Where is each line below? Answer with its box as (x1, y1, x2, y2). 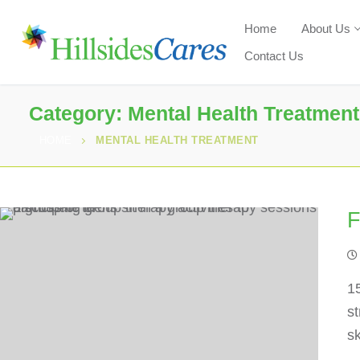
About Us (301, 21, 350, 35)
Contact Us (244, 48, 304, 63)
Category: (29, 102, 128, 125)
